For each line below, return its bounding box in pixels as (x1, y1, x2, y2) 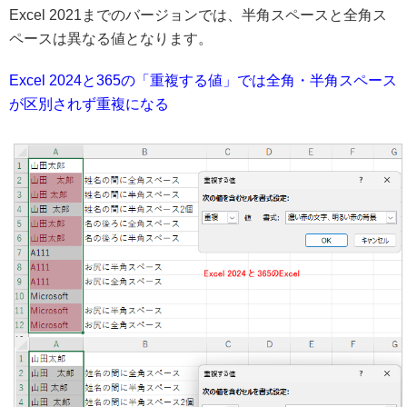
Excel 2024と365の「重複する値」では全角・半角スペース (9, 72, 397, 88)
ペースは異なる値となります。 (9, 30, 213, 46)
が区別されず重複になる (9, 95, 169, 112)
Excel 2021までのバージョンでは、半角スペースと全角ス (9, 6, 387, 23)
